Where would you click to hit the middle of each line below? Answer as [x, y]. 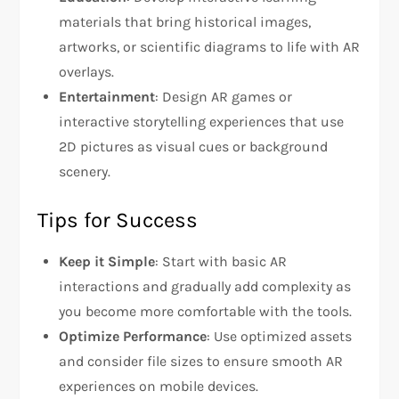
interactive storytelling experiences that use [202, 122]
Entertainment [107, 97]
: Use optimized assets [280, 337]
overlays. [87, 72]
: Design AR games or [224, 97]
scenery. [85, 172]
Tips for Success [118, 220]
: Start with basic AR [221, 262]
